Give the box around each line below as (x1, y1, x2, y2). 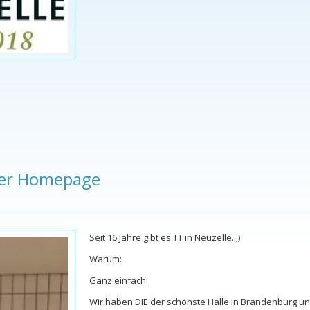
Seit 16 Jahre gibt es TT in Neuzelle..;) (89, 231, 240, 244)
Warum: (89, 253, 122, 266)
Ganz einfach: (89, 274, 148, 287)
